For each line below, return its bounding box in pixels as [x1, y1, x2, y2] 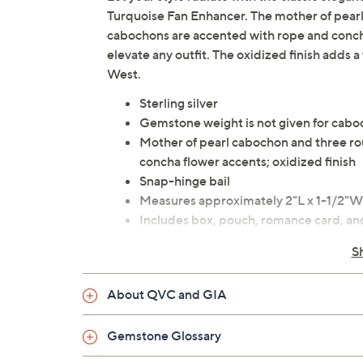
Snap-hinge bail [139, 173, 230, 190]
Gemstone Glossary [107, 327, 221, 344]
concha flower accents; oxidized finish [139, 153, 356, 170]
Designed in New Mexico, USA [139, 231, 316, 248]
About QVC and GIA [107, 286, 227, 303]
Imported [139, 250, 195, 267]
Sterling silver [139, 95, 218, 112]
